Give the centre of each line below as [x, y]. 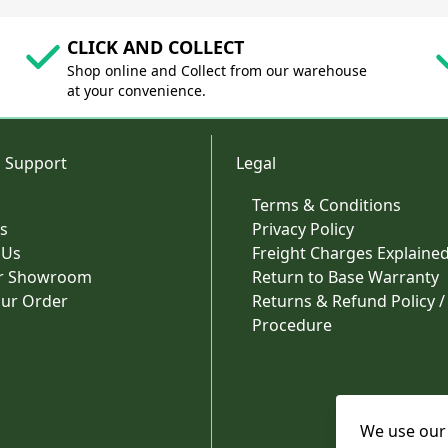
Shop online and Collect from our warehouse [216, 71]
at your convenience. [136, 91]
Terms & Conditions [326, 205]
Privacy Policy [303, 229]
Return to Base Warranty [345, 277]
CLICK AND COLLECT [155, 47]
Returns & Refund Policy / [348, 301]
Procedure [292, 325]
